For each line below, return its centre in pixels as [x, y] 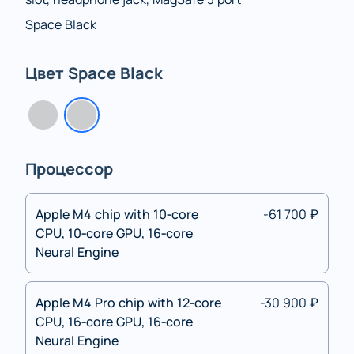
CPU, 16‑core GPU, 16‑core [114, 321]
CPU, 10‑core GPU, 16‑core [114, 233]
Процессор [69, 168]
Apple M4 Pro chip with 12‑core [128, 302]
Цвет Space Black [94, 73]
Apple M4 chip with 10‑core [117, 214]
